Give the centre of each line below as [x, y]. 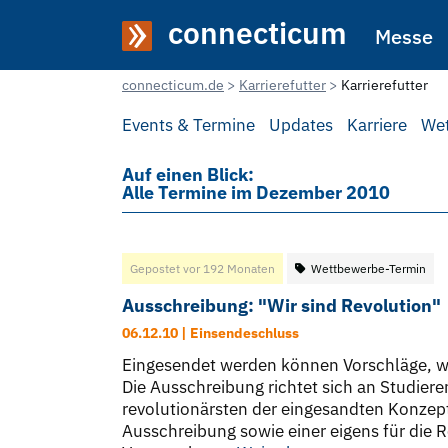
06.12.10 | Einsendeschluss [210, 333]
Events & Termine [188, 125]
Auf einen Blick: [188, 175]
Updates [301, 125]
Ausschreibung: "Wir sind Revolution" [281, 306]
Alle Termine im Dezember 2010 [256, 193]
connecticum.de [173, 85]
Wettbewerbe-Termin [368, 269]
